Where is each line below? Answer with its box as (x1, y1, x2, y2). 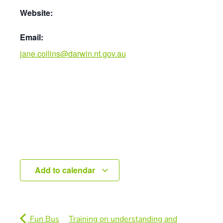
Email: (20, 31, 43, 43)
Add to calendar (34, 164, 97, 176)
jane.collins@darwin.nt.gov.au (20, 48, 126, 59)
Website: (20, 7, 53, 18)
